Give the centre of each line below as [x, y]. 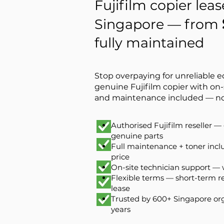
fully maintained [149, 43]
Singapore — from [158, 24]
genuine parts [137, 136]
